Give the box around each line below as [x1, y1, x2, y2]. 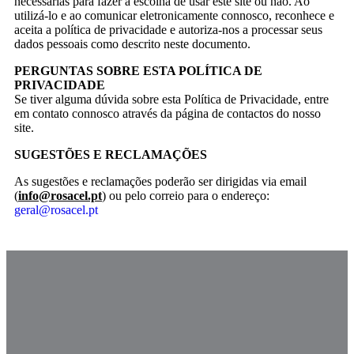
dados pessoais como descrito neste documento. [14, 36, 250, 51]
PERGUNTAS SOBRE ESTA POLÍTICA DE [14, 63, 262, 77]
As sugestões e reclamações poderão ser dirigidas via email [14, 174, 307, 188]
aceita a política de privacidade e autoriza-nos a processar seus [14, 22, 322, 36]
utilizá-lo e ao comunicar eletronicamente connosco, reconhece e [14, 8, 334, 22]
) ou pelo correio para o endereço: [102, 188, 269, 202]
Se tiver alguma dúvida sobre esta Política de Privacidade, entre [14, 92, 329, 106]
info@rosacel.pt [18, 188, 102, 202]
